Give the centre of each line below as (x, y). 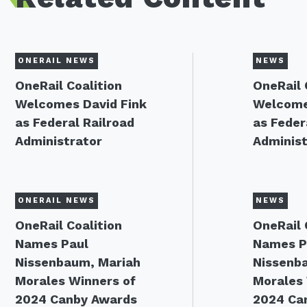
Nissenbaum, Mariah (78, 262)
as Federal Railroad (75, 122)
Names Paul (52, 244)
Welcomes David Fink (81, 104)
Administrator (59, 141)
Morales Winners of (75, 281)
